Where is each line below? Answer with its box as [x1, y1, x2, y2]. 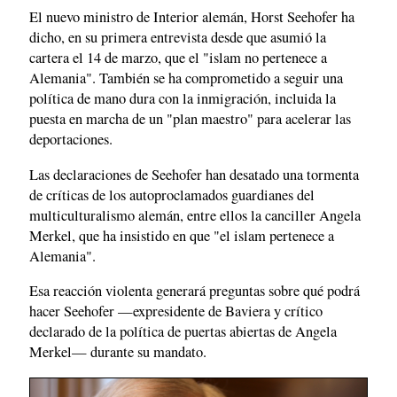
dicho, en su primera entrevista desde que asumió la [29, 27, 326, 48]
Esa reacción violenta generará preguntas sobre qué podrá [29, 281, 360, 301]
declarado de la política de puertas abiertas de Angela [29, 322, 337, 342]
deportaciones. [29, 129, 113, 150]
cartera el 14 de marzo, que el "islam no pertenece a [29, 48, 327, 68]
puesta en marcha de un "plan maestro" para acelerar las [29, 109, 351, 129]
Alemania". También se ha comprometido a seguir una [29, 68, 343, 89]
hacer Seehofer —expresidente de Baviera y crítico [29, 301, 323, 322]
